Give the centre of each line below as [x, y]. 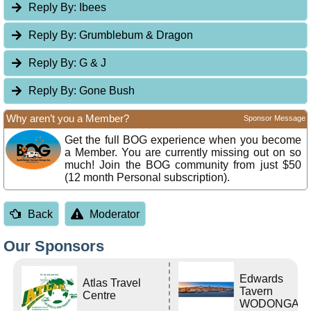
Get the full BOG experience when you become [183, 140]
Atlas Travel [112, 283]
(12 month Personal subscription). [147, 178]
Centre [100, 295]
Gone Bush [106, 91]
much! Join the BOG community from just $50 [183, 165]
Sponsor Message [275, 118]
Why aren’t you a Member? [68, 119]
